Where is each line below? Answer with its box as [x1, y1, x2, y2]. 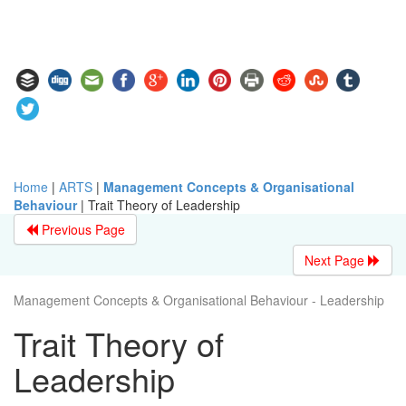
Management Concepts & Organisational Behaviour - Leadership [14, 290, 384, 309]
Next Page [304, 250, 368, 269]
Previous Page [38, 219, 125, 238]
